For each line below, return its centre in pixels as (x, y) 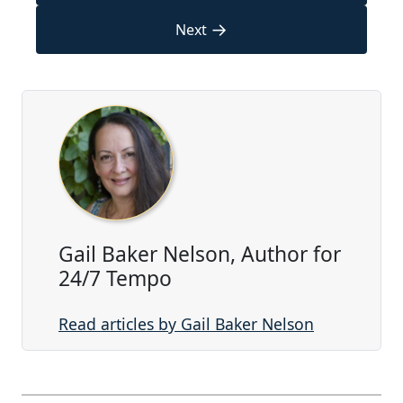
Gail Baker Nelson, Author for (200, 255)
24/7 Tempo (115, 279)
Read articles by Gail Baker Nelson (186, 324)
